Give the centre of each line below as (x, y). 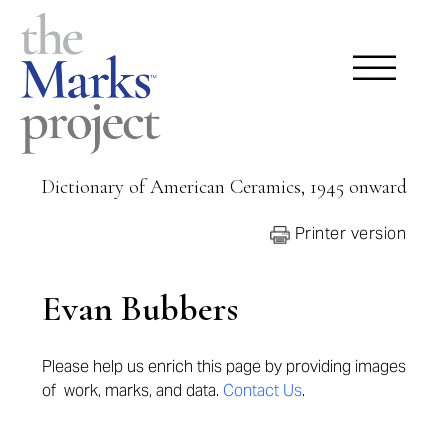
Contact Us (262, 391)
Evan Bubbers (140, 309)
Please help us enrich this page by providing (198, 367)
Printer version (348, 233)
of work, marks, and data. (130, 391)
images (380, 367)
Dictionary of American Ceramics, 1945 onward (224, 187)
